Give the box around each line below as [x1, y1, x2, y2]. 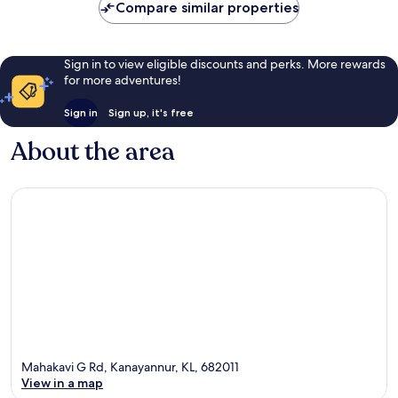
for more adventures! [63, 71, 181, 88]
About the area [11, 134, 175, 169]
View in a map [21, 375, 103, 392]
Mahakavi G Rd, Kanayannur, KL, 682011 [21, 359, 239, 376]
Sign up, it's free [107, 105, 194, 119]
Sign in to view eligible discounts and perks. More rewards [63, 55, 386, 72]
